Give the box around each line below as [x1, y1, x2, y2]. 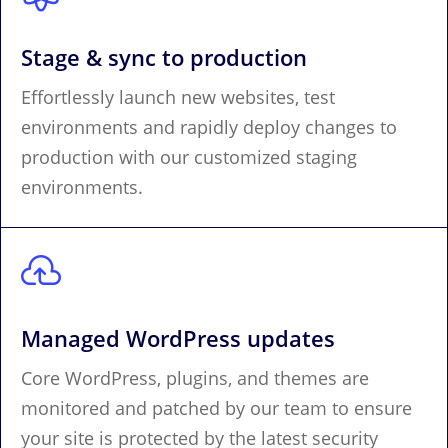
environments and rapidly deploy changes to [21, 114, 397, 139]
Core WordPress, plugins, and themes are [21, 365, 369, 390]
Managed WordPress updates [21, 322, 335, 353]
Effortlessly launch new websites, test [21, 84, 335, 109]
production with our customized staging [21, 144, 357, 169]
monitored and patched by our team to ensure [21, 395, 412, 420]
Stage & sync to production [21, 41, 307, 72]
